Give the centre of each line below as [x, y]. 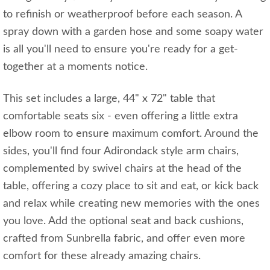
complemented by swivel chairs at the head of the [122, 169]
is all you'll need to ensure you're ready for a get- [121, 50]
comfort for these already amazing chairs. [102, 256]
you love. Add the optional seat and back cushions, [123, 221]
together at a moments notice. [75, 67]
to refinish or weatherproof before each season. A [122, 15]
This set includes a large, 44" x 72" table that [109, 99]
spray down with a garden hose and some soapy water [133, 32]
